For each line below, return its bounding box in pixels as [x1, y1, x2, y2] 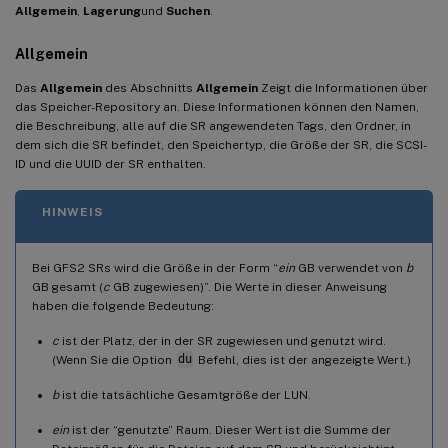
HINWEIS [42, 204, 103, 219]
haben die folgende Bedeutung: [32, 298, 214, 313]
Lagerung [83, 3, 141, 18]
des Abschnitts [102, 80, 196, 95]
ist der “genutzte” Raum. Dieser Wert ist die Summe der [69, 422, 391, 437]
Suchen [166, 3, 210, 18]
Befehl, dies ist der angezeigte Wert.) [194, 352, 411, 367]
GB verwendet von [295, 260, 406, 275]
